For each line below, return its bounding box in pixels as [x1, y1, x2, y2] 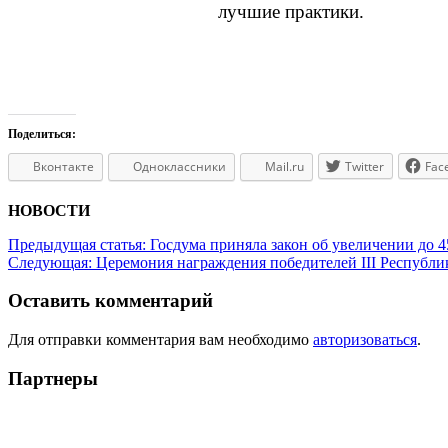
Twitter [345, 157, 384, 175]
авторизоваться [313, 331, 417, 349]
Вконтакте [33, 157, 94, 175]
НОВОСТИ [8, 201, 90, 219]
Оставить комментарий [8, 290, 213, 312]
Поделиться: [8, 126, 76, 141]
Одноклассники [133, 157, 226, 175]
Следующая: [8, 253, 96, 271]
